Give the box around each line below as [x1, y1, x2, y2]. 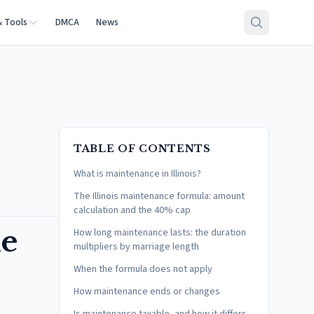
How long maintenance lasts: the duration [74, 226, 246, 240]
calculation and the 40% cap [74, 203, 191, 217]
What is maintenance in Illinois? [74, 167, 201, 181]
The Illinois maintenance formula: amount [74, 189, 245, 203]
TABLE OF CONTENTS [74, 142, 211, 155]
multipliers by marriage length [74, 240, 199, 254]
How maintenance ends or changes [74, 285, 220, 299]
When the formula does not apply [74, 262, 212, 276]
